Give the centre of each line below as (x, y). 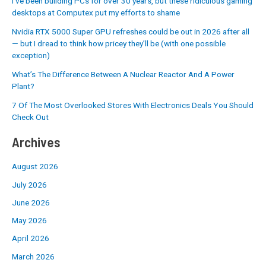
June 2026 (31, 202)
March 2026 (33, 256)
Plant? (23, 86)
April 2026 (31, 238)
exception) (31, 55)
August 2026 (35, 167)
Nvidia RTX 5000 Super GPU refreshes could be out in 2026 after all (131, 31)
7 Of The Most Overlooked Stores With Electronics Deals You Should (133, 105)
